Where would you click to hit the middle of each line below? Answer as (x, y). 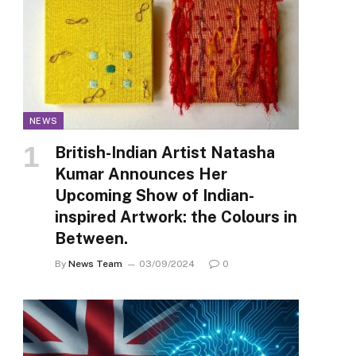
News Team (95, 264)
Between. (91, 239)
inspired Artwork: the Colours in (176, 217)
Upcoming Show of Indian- (155, 196)
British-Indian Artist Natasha (165, 153)
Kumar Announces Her (141, 174)
